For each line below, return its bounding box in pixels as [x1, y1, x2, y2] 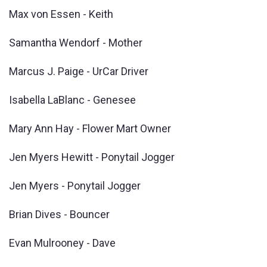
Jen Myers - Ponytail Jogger [9, 179, 141, 192]
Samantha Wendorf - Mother [9, 36, 142, 49]
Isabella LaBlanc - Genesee [9, 93, 136, 106]
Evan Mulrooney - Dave [9, 236, 116, 249]
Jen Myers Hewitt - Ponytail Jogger [9, 150, 175, 163]
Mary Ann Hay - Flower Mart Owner [9, 122, 171, 135]
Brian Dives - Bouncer [9, 207, 110, 221]
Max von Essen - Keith [9, 7, 113, 20]
